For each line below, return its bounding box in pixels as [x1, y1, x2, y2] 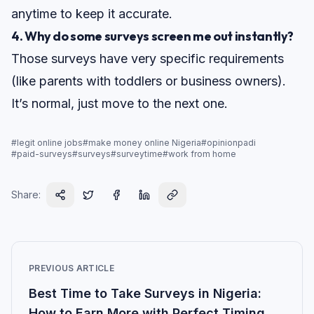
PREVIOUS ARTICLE [29, 263, 114, 274]
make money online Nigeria [88, 137, 201, 149]
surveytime [116, 149, 163, 160]
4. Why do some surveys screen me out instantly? [11, 28, 294, 45]
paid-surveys [17, 149, 72, 160]
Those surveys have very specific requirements [11, 51, 284, 67]
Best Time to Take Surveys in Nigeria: [29, 286, 261, 301]
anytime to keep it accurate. [11, 6, 172, 22]
